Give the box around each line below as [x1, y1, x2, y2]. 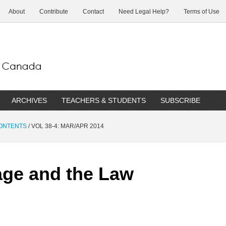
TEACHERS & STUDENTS [61, 96, 146, 104]
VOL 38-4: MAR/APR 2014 [30, 123, 104, 130]
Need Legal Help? [119, 8, 169, 15]
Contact [83, 8, 104, 15]
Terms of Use [184, 8, 219, 15]
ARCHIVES [11, 96, 47, 104]
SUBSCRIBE [160, 96, 200, 104]
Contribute [39, 8, 68, 15]
